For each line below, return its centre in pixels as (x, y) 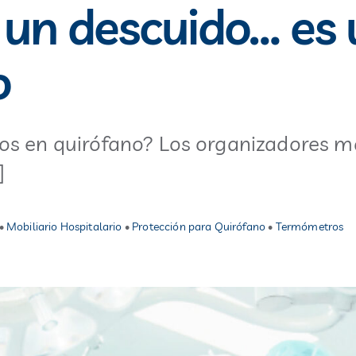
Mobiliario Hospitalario (64, 226)
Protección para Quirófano (199, 226)
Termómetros (310, 226)
